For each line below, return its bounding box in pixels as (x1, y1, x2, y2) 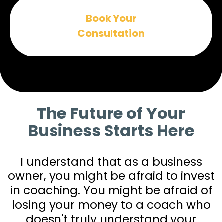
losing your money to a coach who (11, 197, 211, 213)
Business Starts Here (28, 119, 194, 142)
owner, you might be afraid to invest (7, 168, 215, 184)
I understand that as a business (20, 154, 202, 170)
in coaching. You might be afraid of (10, 182, 212, 199)
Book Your (85, 11, 137, 26)
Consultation (77, 26, 145, 41)
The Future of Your (37, 102, 185, 125)
